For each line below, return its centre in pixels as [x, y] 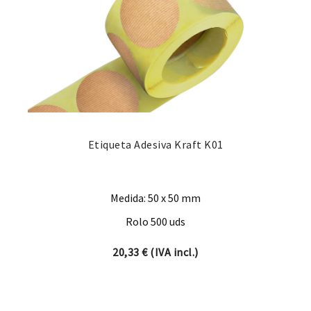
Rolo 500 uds [155, 222]
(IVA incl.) [173, 252]
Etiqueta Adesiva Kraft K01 [155, 145]
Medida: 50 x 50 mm [155, 198]
